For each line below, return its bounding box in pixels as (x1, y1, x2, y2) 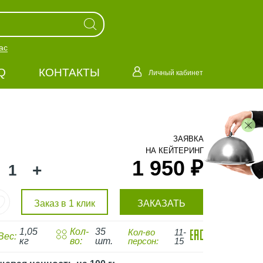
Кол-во (127, 227, 155, 237)
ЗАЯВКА (173, 134, 204, 143)
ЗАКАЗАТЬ (137, 198, 186, 208)
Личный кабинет (148, 68, 203, 77)
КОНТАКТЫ (38, 66, 100, 79)
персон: (127, 236, 159, 246)
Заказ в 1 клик (34, 198, 96, 208)
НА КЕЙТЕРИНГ (146, 146, 204, 155)
